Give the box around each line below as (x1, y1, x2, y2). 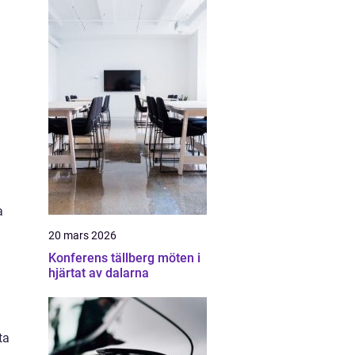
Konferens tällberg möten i (48, 250, 158, 265)
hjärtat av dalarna (48, 265, 149, 281)
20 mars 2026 (48, 229, 116, 242)
